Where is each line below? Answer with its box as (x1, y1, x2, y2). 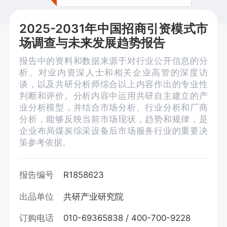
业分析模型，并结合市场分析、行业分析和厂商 (19, 102, 208, 112)
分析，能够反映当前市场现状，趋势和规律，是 (19, 113, 208, 124)
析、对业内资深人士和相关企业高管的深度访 (19, 67, 208, 78)
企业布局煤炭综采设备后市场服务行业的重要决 (19, 125, 208, 136)
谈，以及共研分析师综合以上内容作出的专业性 (19, 79, 208, 89)
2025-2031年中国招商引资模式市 (19, 21, 208, 36)
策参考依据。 (19, 137, 71, 147)
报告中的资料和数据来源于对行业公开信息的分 (19, 55, 208, 66)
